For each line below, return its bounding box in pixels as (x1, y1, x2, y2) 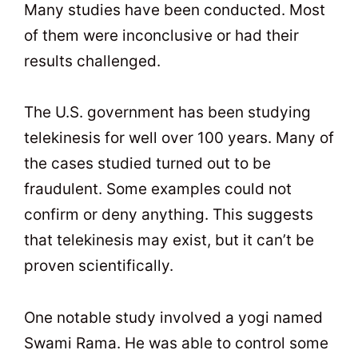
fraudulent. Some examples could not (24, 180, 292, 199)
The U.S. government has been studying (24, 103, 311, 122)
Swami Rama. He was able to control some (24, 333, 328, 352)
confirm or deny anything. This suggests (24, 205, 313, 225)
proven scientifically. (24, 257, 173, 276)
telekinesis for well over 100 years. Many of (24, 129, 334, 148)
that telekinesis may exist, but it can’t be (24, 231, 314, 250)
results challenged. (24, 52, 161, 71)
